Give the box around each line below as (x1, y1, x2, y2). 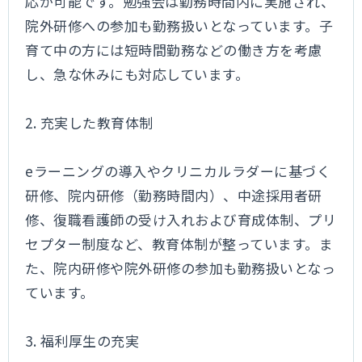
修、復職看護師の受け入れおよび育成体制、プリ (25, 209, 337, 229)
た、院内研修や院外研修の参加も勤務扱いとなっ (25, 258, 336, 278)
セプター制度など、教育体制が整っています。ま (25, 234, 334, 254)
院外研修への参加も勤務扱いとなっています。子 (25, 15, 334, 36)
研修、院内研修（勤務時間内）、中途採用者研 (25, 185, 322, 205)
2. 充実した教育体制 (25, 112, 154, 133)
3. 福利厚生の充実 (25, 330, 140, 351)
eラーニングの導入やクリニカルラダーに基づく (25, 161, 331, 181)
